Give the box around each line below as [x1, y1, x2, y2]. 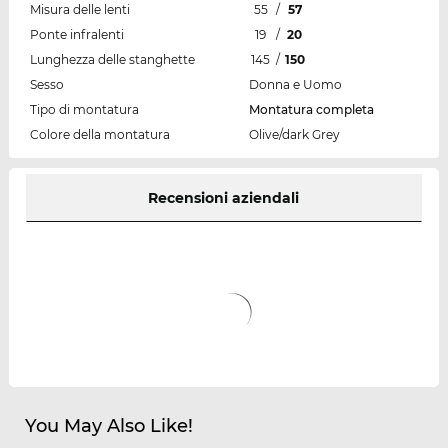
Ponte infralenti [29, 26, 124, 42]
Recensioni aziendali [148, 188, 300, 207]
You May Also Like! [24, 414, 193, 437]
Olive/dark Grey [248, 126, 340, 142]
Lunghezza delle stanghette [29, 51, 195, 67]
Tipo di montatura [29, 101, 139, 117]
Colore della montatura [29, 126, 170, 142]
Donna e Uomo [248, 76, 342, 92]
